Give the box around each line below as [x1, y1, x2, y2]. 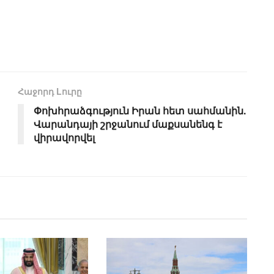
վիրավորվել [34, 130, 95, 145]
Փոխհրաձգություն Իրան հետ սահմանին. [34, 103, 246, 118]
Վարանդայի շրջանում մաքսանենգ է [34, 117, 222, 131]
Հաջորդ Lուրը [18, 85, 82, 98]
